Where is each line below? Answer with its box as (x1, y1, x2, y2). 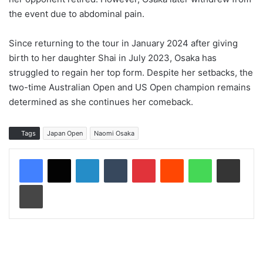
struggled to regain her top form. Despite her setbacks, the (9, 67, 253, 79)
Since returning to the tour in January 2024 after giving (9, 38, 238, 49)
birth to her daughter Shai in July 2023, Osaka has (9, 52, 217, 64)
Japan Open (47, 129, 83, 138)
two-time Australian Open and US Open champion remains (9, 82, 251, 93)
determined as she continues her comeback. (9, 96, 193, 108)
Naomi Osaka (94, 129, 134, 138)
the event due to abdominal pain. (9, 8, 144, 20)
